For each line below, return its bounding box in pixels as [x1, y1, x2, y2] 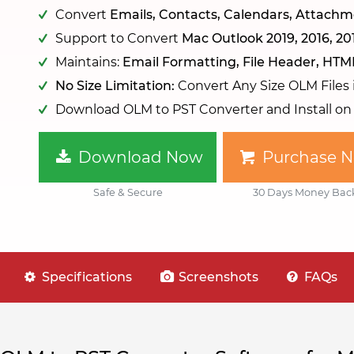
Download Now [74, 148, 203, 167]
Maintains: [55, 55, 122, 70]
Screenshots [175, 269, 258, 284]
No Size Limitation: [55, 78, 175, 93]
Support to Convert [55, 31, 182, 46]
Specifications [39, 269, 133, 284]
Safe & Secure [92, 186, 163, 198]
